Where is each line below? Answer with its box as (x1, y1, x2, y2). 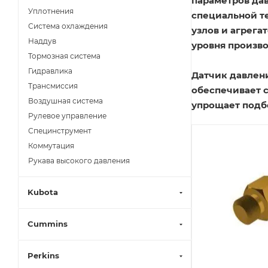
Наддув (28, 36, 56, 45)
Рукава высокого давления (28, 156, 130, 165)
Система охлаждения (28, 22, 108, 31)
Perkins (28, 251, 59, 260)
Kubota (28, 187, 58, 197)
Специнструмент (28, 126, 92, 135)
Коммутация (28, 141, 74, 150)
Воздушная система (28, 96, 103, 105)
